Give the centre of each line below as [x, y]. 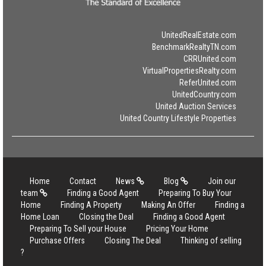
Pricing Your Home [177, 229]
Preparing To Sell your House [78, 229]
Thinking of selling [211, 240]
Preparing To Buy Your [195, 193]
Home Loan [40, 217]
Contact [83, 181]
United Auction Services [196, 106]
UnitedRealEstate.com [199, 35]
